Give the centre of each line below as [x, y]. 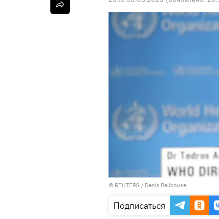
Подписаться [139, 206]
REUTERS [127, 185]
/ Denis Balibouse [163, 185]
